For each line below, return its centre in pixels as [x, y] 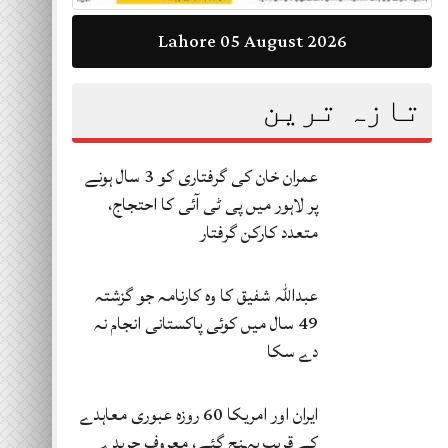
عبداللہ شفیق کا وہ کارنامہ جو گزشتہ [206, 295]
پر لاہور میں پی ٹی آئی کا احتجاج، [212, 204]
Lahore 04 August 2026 [166, 41]
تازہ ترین [342, 109]
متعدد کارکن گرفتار [258, 232]
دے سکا [292, 351]
